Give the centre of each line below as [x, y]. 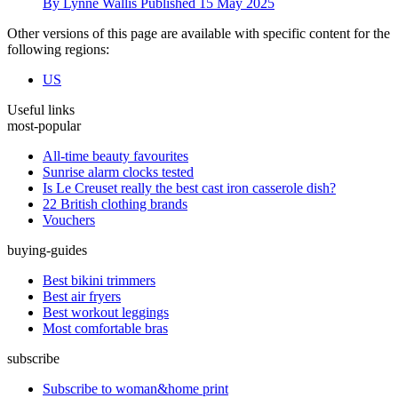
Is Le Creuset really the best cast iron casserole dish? [189, 188]
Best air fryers [82, 297]
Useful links [41, 110]
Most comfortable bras [105, 329]
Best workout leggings [106, 313]
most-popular [44, 126]
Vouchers [69, 220]
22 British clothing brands [115, 204]
